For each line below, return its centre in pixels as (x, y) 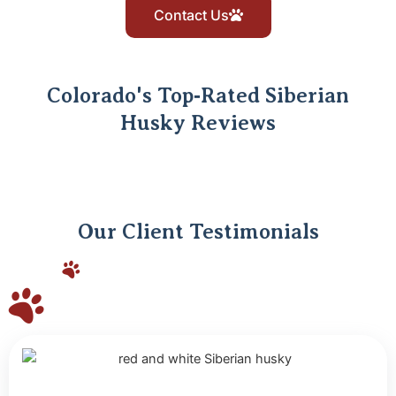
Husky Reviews (198, 123)
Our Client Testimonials (198, 232)
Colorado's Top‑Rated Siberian (198, 96)
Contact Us (191, 15)
